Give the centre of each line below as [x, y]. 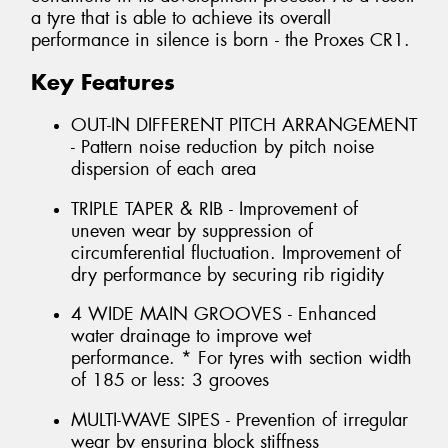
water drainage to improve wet [191, 336]
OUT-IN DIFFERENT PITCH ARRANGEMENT [244, 124]
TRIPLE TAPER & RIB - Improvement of [214, 208]
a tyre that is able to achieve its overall [181, 17]
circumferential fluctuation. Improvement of [236, 252]
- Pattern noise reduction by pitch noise [222, 146]
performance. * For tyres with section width [241, 358]
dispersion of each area [163, 168]
